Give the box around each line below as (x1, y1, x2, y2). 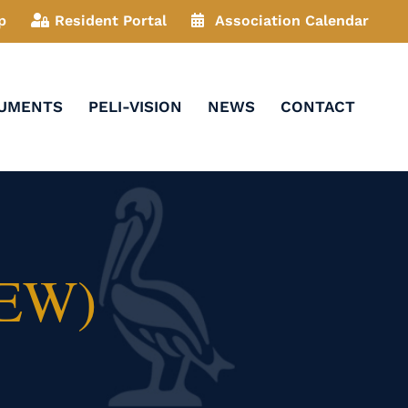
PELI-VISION (88, 97, 182, 116)
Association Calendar (215, 12, 369, 29)
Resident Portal (55, 12, 167, 29)
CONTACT (280, 97, 355, 116)
